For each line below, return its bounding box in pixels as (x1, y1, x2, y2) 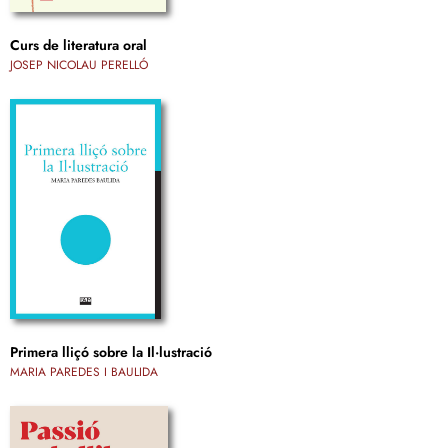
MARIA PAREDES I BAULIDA (10, 363, 158, 382)
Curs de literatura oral (10, 35, 147, 56)
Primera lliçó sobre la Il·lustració (10, 342, 212, 363)
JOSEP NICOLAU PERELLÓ (10, 56, 148, 75)
